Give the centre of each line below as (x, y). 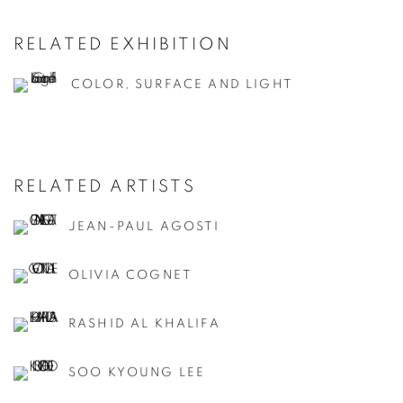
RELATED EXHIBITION (123, 44)
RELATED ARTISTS (105, 186)
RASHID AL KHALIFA (144, 323)
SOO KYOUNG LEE (137, 373)
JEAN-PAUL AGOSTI (144, 226)
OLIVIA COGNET (131, 275)
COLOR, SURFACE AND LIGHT (182, 84)
